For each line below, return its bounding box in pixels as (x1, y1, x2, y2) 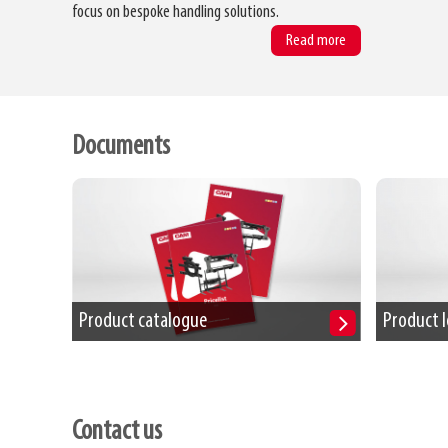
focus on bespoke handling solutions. (72, 2, 279, 22)
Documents (72, 132, 170, 161)
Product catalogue (79, 310, 207, 334)
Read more (285, 31, 346, 49)
